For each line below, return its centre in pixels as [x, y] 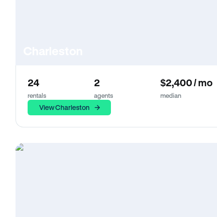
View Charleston [64, 107]
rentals [37, 95]
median [171, 95]
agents [103, 95]
